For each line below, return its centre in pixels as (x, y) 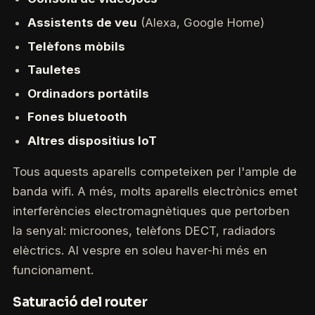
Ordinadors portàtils (88, 93)
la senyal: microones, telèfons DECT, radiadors (144, 230)
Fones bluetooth (77, 117)
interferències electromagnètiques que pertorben (151, 211)
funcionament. (53, 270)
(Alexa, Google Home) (200, 22)
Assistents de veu (82, 22)
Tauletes (54, 70)
